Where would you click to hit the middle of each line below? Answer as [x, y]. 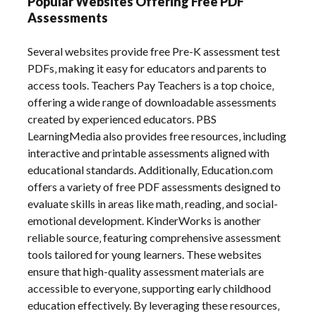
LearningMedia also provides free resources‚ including [157, 136]
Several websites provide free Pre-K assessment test [154, 51]
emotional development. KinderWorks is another [145, 221]
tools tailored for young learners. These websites [145, 255]
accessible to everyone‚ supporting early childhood [150, 288]
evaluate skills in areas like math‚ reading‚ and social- [153, 204]
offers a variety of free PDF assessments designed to [154, 187]
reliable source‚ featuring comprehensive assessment [154, 238]
